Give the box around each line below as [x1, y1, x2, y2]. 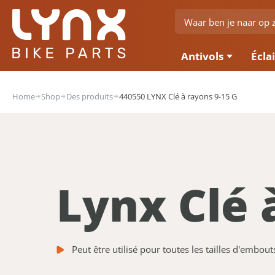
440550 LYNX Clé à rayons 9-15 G [119, 91, 237, 102]
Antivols [181, 48, 223, 63]
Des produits [66, 91, 113, 102]
